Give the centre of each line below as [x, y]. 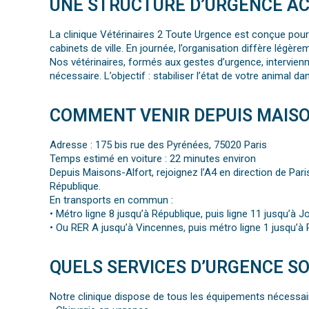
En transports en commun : [111, 200]
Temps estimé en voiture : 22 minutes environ [153, 159]
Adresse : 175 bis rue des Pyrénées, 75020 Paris [158, 145]
